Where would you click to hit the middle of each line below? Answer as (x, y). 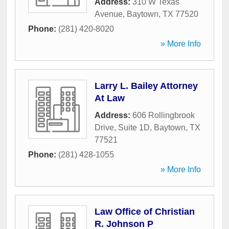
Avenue (109, 14)
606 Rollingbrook (164, 116)
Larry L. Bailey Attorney (146, 86)
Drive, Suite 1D (122, 128)
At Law (110, 98)
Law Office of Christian (145, 212)
